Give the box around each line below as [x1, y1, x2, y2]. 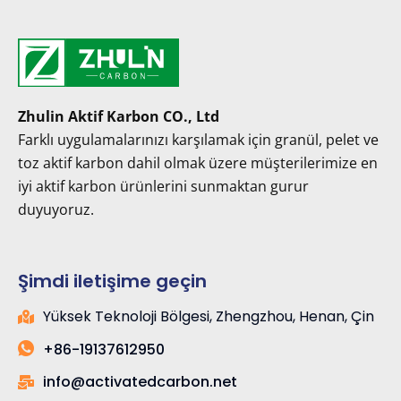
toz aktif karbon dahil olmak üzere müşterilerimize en [18, 153, 378, 174]
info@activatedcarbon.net [42, 371, 237, 393]
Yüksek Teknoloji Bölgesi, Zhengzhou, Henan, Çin [42, 306, 374, 328]
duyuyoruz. [18, 200, 94, 220]
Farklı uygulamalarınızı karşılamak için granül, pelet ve [18, 130, 379, 150]
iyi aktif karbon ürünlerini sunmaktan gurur [18, 176, 309, 197]
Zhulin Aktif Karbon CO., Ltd [18, 107, 219, 127]
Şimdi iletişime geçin [18, 269, 207, 294]
